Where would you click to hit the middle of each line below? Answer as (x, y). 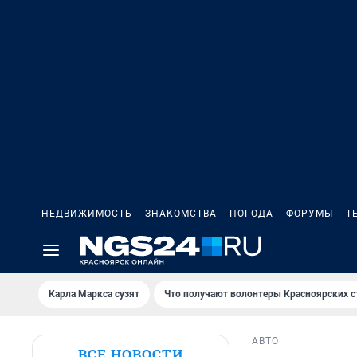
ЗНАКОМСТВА (181, 214)
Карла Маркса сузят (94, 294)
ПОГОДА (251, 214)
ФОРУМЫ (310, 214)
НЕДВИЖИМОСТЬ (87, 214)
